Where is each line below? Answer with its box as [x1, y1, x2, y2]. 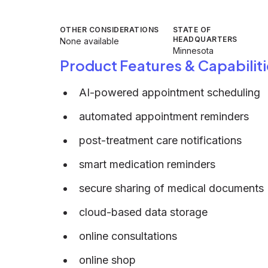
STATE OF [173, 25, 211, 34]
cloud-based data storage [79, 206, 208, 218]
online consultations [79, 230, 177, 242]
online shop [79, 254, 136, 266]
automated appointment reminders [79, 110, 249, 123]
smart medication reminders [79, 158, 215, 170]
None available [60, 36, 119, 46]
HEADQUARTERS [173, 35, 237, 44]
